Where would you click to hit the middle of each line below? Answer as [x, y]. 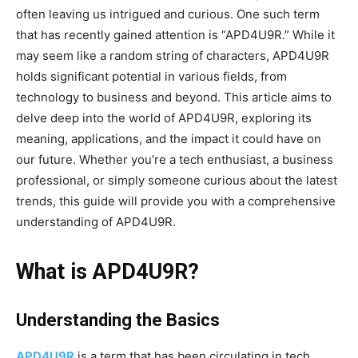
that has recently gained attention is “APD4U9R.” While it [175, 35]
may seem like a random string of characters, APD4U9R [173, 56]
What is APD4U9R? [107, 272]
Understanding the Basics [118, 320]
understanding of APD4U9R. [96, 222]
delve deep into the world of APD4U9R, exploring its [164, 118]
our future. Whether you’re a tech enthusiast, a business [175, 160]
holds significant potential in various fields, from [151, 77]
